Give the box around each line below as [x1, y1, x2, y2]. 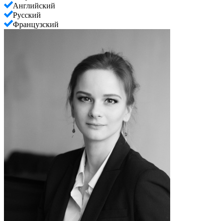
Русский [13, 10, 41, 19]
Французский [13, 20, 59, 29]
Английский [13, 1, 55, 10]
